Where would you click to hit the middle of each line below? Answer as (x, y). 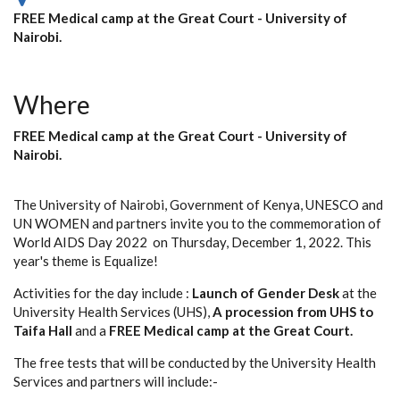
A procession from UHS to (293, 312)
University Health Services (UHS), (113, 312)
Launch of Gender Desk (264, 293)
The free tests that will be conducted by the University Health (195, 362)
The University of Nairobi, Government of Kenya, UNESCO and (198, 204)
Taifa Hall (43, 330)
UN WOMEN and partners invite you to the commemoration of (197, 223)
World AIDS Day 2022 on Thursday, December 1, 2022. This (192, 242)
